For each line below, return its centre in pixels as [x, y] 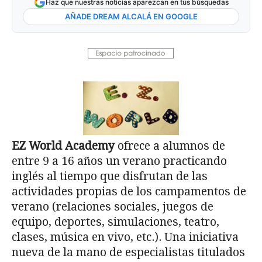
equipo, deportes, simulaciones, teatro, [116, 222]
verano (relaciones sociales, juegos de [113, 206]
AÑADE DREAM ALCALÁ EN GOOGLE [131, 17]
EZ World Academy [63, 146]
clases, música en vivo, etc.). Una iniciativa [125, 237]
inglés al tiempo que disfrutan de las [110, 176]
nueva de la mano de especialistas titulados [128, 252]
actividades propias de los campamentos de [129, 191]
